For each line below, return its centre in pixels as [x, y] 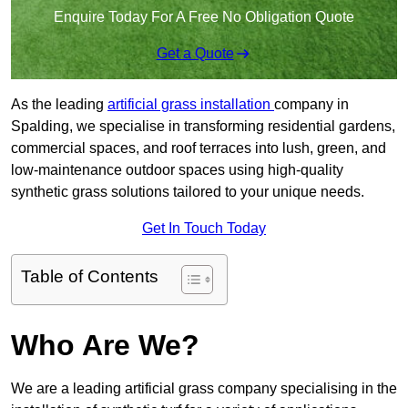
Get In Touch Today [204, 229]
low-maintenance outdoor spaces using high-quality [177, 170]
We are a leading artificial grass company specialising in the [204, 389]
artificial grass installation [191, 105]
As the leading [59, 105]
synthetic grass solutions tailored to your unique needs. [188, 192]
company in [311, 105]
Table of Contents [90, 277]
